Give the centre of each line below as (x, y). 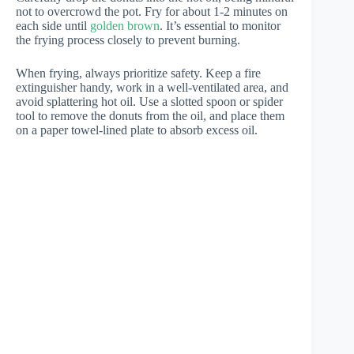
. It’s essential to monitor (220, 26)
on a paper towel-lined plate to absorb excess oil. (137, 130)
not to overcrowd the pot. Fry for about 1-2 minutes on (152, 12)
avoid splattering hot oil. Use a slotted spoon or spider (149, 102)
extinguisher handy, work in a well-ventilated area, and (152, 88)
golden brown (125, 26)
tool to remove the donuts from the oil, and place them (150, 116)
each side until (53, 26)
